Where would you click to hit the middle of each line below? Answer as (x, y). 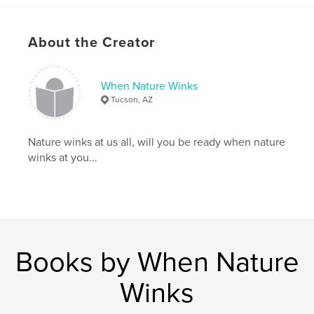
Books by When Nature (157, 262)
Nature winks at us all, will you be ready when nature (157, 143)
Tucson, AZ (132, 100)
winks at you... (63, 158)
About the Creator (92, 43)
